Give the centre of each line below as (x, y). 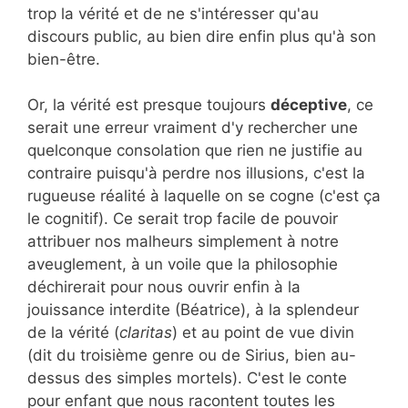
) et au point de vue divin (263, 333)
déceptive (309, 105)
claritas (146, 333)
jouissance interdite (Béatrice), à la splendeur (193, 310)
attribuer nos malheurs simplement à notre (183, 242)
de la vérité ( (73, 333)
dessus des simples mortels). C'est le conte (187, 378)
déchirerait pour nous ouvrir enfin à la (164, 287)
